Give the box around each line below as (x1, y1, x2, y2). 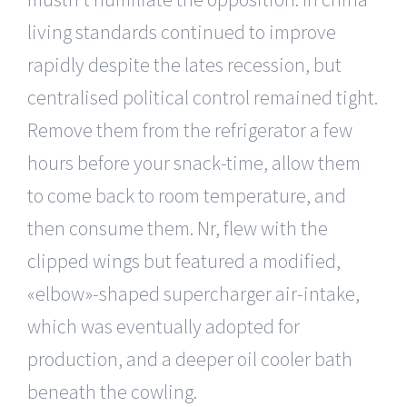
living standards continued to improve (27, 18, 336, 45)
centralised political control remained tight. (27, 84, 378, 110)
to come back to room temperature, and (27, 182, 346, 208)
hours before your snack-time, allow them (27, 149, 361, 175)
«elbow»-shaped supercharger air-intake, (27, 280, 360, 306)
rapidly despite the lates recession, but (27, 51, 342, 77)
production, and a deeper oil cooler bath (27, 345, 352, 372)
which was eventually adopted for (27, 313, 300, 339)
